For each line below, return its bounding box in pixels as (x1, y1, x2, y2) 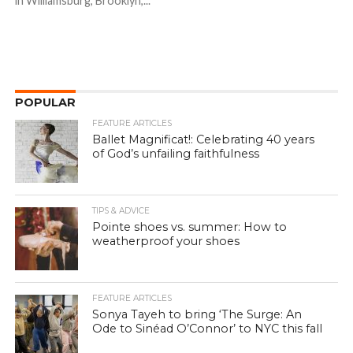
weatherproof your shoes (92, 234, 240, 249)
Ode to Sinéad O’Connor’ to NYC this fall (92, 321, 323, 336)
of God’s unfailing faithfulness (92, 147, 260, 162)
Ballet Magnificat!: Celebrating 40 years (92, 132, 315, 147)
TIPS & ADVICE (92, 206, 150, 217)
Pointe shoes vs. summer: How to (92, 220, 288, 235)
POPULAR (14, 95, 76, 110)
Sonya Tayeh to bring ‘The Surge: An (92, 307, 303, 322)
